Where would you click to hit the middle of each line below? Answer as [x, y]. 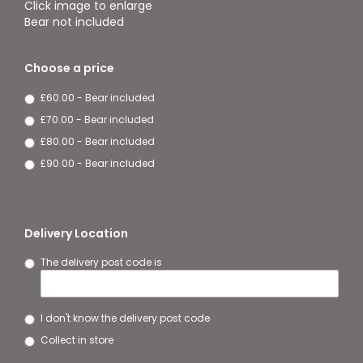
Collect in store [77, 340]
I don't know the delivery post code [125, 318]
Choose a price [69, 68]
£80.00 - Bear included [98, 142]
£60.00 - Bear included [98, 98]
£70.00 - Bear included [97, 120]
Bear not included [76, 22]
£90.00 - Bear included [98, 164]
